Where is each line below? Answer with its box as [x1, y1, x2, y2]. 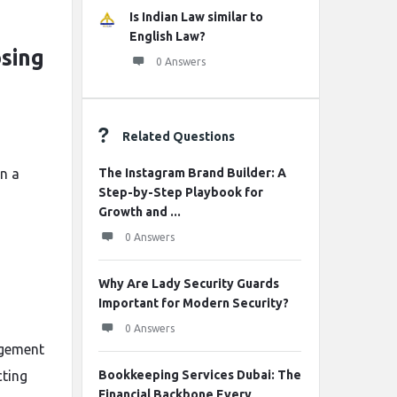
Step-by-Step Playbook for [98, 185, 263, 199]
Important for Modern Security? [98, 296, 289, 310]
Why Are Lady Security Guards [98, 276, 279, 291]
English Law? [129, 29, 206, 43]
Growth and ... [98, 205, 181, 219]
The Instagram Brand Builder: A [98, 166, 286, 180]
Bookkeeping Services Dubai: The [98, 368, 301, 382]
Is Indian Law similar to [129, 10, 263, 24]
